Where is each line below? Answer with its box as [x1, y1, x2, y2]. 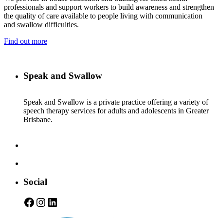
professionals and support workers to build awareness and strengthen [4, 2, 214, 11]
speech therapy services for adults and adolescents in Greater [23, 107, 209, 115]
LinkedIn [46, 195, 90, 208]
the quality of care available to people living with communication [4, 11, 202, 20]
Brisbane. [23, 115, 53, 124]
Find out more [4, 36, 47, 45]
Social [23, 177, 47, 187]
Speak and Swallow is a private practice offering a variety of [23, 98, 208, 107]
